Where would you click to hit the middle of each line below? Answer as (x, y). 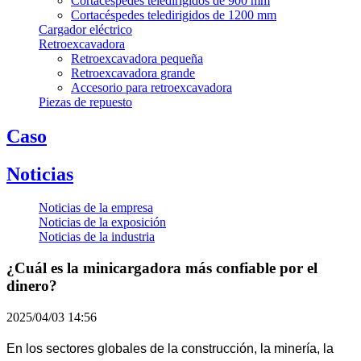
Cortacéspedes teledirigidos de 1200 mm (174, 15)
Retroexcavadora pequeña (137, 58)
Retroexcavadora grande (133, 73)
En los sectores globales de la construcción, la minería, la (170, 348)
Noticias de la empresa (96, 208)
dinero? (32, 286)
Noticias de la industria (97, 237)
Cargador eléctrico (85, 29)
